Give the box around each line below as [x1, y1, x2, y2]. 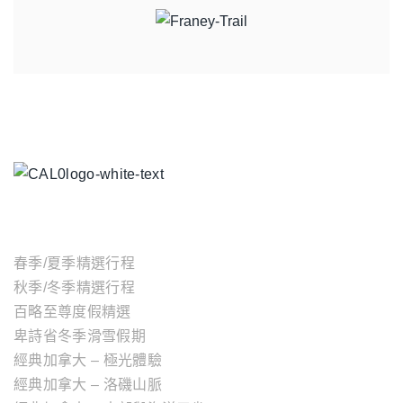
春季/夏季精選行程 [13, 255, 135, 271]
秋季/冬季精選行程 [13, 279, 135, 295]
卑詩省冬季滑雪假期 [13, 327, 146, 344]
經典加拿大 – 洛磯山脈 [13, 376, 162, 392]
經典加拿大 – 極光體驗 [13, 352, 162, 368]
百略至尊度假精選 [13, 303, 131, 319]
